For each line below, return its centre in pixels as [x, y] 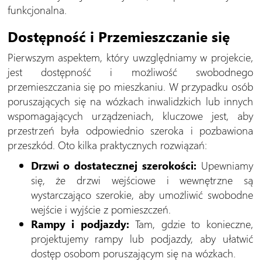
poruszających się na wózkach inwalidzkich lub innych [130, 101]
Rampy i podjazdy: [80, 223]
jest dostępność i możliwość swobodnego [130, 71]
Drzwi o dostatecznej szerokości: [114, 165]
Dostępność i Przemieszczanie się [118, 36]
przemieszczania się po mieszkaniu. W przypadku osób [130, 86]
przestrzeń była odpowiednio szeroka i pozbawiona [130, 130]
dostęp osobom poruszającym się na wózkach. [133, 253]
